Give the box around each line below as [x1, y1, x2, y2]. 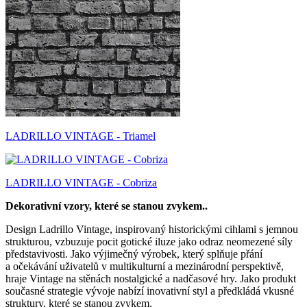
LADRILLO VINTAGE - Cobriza [5, 176, 157, 188]
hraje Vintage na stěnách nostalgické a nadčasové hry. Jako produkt [5, 272, 296, 284]
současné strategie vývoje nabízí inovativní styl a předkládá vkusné [5, 284, 294, 297]
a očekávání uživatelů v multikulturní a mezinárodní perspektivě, [5, 260, 284, 272]
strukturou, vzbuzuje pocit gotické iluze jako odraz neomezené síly [5, 235, 293, 247]
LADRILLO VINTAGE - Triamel [5, 130, 156, 142]
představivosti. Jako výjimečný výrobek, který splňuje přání [5, 247, 262, 260]
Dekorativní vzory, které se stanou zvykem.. [5, 199, 208, 212]
